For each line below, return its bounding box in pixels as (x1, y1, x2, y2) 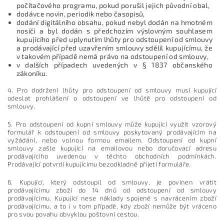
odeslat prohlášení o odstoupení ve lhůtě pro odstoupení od (7, 93, 216, 102)
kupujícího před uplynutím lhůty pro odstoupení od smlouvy (16, 34, 212, 43)
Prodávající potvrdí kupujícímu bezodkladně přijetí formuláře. (7, 159, 191, 168)
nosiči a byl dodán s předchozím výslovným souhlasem (16, 26, 212, 35)
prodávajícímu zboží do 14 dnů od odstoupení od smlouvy (7, 185, 216, 194)
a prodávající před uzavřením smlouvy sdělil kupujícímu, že (16, 43, 212, 52)
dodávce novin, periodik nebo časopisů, (16, 9, 145, 18)
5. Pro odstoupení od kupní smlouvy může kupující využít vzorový (7, 119, 216, 128)
